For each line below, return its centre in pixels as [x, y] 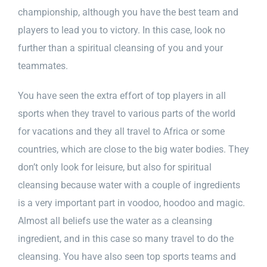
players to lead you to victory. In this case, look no [122, 30]
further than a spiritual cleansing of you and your [120, 48]
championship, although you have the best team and [128, 12]
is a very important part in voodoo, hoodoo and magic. [131, 203]
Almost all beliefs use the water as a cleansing [115, 221]
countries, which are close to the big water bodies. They [133, 149]
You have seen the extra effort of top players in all [122, 95]
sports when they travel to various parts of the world [127, 113]
